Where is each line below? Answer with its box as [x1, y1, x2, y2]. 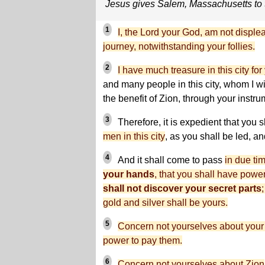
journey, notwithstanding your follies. [103, 41, 255, 51]
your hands [103, 169, 154, 179]
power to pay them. [103, 235, 182, 245]
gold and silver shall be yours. [103, 198, 228, 208]
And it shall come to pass [115, 155, 225, 165]
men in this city [103, 131, 165, 141]
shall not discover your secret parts [103, 183, 261, 193]
